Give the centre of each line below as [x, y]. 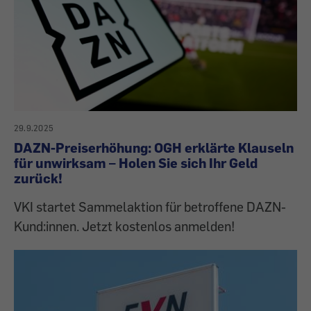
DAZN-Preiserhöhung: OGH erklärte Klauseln [154, 148]
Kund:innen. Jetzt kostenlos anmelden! [124, 226]
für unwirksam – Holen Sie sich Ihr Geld [136, 163]
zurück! [38, 178]
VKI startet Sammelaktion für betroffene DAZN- [150, 207]
